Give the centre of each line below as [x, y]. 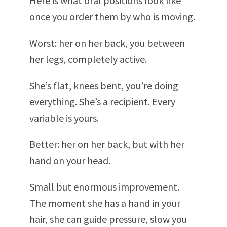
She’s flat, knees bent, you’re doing [104, 85]
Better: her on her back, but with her [107, 144]
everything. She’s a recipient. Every [102, 102]
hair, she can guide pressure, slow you [108, 219]
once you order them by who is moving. [112, 16]
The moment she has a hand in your [105, 203]
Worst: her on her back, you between [107, 43]
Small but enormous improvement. [104, 187]
